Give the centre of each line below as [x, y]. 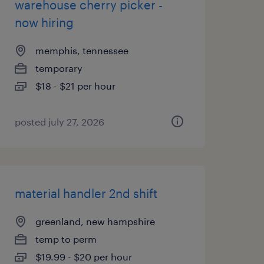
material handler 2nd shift [86, 193]
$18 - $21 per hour [75, 86]
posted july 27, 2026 [59, 122]
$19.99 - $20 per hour [83, 257]
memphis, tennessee [82, 50]
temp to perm [66, 239]
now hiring [44, 22]
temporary [59, 68]
